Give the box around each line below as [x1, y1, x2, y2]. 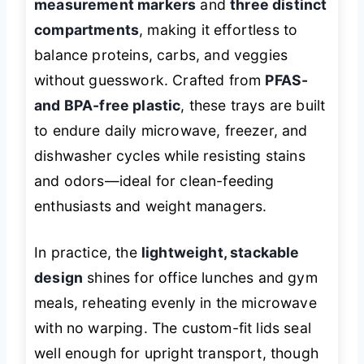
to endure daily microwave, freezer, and [34, 122, 308, 140]
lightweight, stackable [141, 244, 300, 262]
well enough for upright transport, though [34, 344, 318, 362]
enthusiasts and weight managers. [34, 197, 267, 215]
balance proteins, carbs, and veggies [34, 46, 288, 64]
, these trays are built [180, 97, 326, 115]
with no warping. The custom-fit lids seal [34, 319, 311, 337]
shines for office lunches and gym [83, 269, 318, 287]
